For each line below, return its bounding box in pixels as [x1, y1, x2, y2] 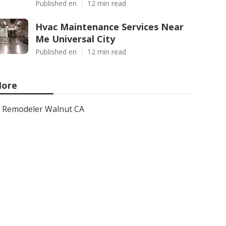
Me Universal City [35, 33, 115, 45]
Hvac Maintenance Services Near [35, 21, 184, 33]
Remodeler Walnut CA [2, 103, 84, 115]
